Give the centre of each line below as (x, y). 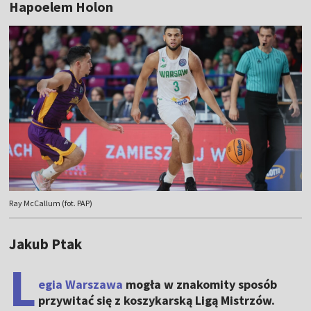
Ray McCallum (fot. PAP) (51, 203)
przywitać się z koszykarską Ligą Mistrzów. (157, 301)
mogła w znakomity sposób (200, 285)
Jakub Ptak (46, 244)
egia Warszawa (81, 285)
